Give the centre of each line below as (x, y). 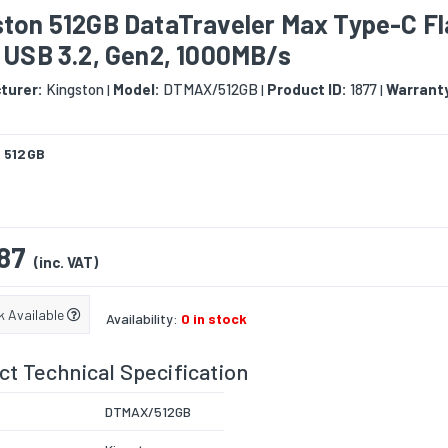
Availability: (143, 319)
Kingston (73, 89)
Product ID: (307, 89)
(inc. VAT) (66, 262)
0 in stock (214, 319)
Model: (136, 89)
